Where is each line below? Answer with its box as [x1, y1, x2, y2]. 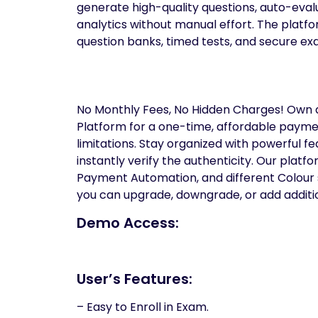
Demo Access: [77, 213, 179, 233]
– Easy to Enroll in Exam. [77, 299, 209, 315]
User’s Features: [77, 269, 192, 289]
